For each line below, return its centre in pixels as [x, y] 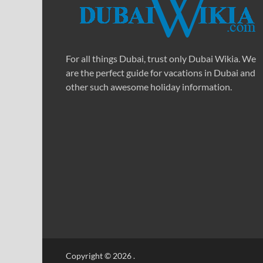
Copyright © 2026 [100, 256]
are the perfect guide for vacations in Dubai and [161, 72]
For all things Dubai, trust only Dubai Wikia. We [161, 58]
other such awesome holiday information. [149, 86]
